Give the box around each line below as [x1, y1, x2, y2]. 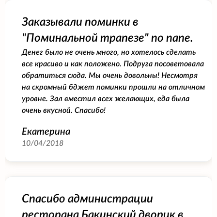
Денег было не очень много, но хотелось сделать [22, 48, 196, 56]
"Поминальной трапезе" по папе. [22, 32, 193, 44]
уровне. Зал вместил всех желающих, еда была [22, 94, 189, 103]
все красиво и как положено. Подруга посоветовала [22, 60, 204, 68]
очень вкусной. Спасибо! [22, 106, 106, 114]
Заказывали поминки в [22, 16, 139, 28]
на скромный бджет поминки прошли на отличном [22, 83, 205, 91]
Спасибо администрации [22, 193, 153, 205]
